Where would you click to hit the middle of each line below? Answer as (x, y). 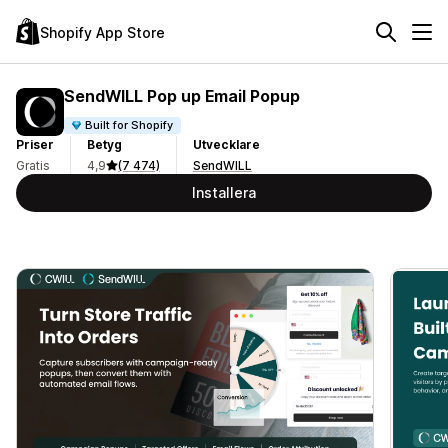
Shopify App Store (102, 32)
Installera (224, 192)
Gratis (33, 165)
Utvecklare (226, 144)
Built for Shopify (129, 124)
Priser (35, 144)
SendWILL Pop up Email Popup (182, 95)
